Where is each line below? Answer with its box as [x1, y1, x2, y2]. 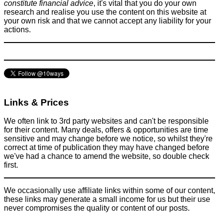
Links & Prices [4, 97, 69, 108]
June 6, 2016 [43, 52, 88, 61]
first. [4, 161, 18, 170]
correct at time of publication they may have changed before [4, 143, 209, 152]
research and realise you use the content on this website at [4, 7, 206, 16]
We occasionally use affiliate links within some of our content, [4, 186, 215, 195]
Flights [43, 43, 66, 52]
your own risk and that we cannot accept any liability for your [4, 16, 211, 25]
